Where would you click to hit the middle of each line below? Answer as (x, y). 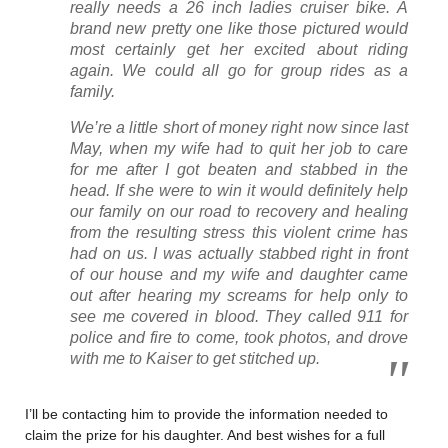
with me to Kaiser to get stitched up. (195, 358)
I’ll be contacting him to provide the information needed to (206, 413)
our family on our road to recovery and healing (239, 211)
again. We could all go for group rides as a (239, 70)
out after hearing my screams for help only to (239, 295)
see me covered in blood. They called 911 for (239, 316)
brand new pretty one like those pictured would (239, 28)
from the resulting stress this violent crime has (239, 232)
